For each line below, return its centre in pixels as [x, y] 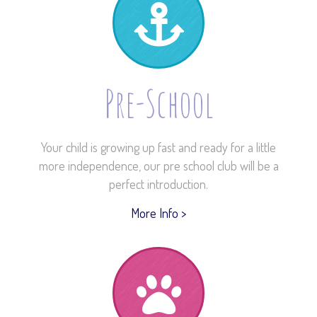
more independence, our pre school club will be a [158, 166]
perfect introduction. [158, 184]
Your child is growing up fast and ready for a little [158, 147]
